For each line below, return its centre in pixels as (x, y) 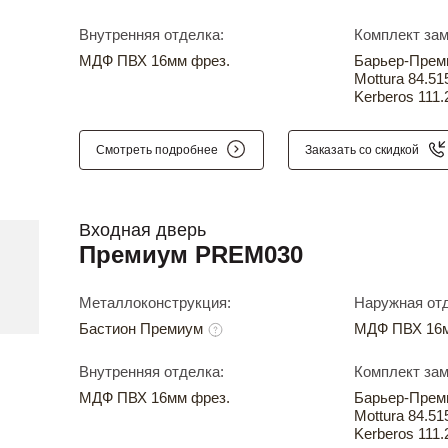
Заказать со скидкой (362, 149)
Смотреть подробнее (157, 149)
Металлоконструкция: (155, 303)
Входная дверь (142, 230)
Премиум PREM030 (191, 255)
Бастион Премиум (143, 329)
